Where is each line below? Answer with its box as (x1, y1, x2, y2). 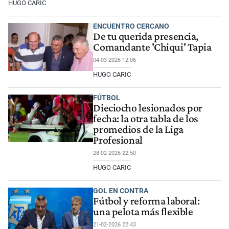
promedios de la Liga (93, 123, 184, 135)
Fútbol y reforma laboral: (93, 194, 200, 207)
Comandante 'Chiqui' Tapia (93, 41, 212, 54)
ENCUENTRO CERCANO (93, 22, 170, 30)
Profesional (93, 133, 143, 146)
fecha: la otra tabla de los (93, 112, 198, 125)
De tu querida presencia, (93, 30, 199, 43)
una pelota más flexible (93, 205, 193, 218)
